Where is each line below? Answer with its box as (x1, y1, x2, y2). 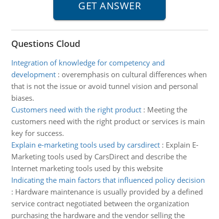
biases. (11, 93, 34, 103)
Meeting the (147, 105, 187, 114)
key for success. (11, 128, 64, 138)
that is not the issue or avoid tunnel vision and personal (11, 81, 198, 91)
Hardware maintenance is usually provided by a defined (15, 187, 203, 197)
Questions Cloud (11, 38, 80, 49)
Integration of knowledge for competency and (11, 58, 165, 67)
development (11, 69, 56, 79)
